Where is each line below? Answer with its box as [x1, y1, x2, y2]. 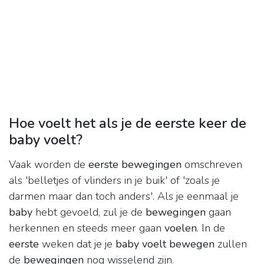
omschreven [181, 157, 242, 172]
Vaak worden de [9, 157, 88, 172]
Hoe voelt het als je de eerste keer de [9, 114, 246, 133]
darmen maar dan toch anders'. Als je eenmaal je [9, 189, 239, 204]
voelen [164, 221, 197, 236]
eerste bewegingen [88, 157, 181, 172]
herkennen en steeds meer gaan [9, 221, 164, 236]
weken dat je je [39, 237, 115, 252]
